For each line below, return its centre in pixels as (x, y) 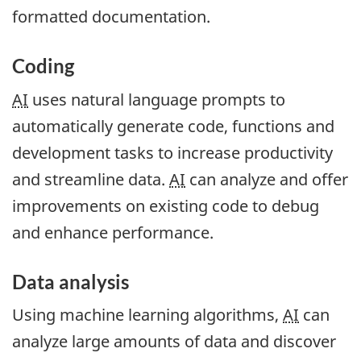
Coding (43, 66)
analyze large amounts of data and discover (174, 342)
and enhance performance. (113, 232)
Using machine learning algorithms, (147, 315)
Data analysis (71, 281)
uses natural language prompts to (157, 99)
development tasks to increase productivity (172, 152)
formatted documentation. (111, 17)
